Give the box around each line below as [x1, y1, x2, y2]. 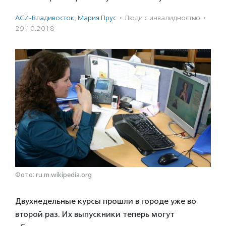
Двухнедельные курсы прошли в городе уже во [15, 196, 196, 206]
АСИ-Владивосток [15, 14, 74, 22]
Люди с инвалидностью [125, 14, 200, 22]
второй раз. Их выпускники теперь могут [15, 209, 175, 219]
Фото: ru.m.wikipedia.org [15, 171, 92, 179]
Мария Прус [78, 14, 117, 22]
